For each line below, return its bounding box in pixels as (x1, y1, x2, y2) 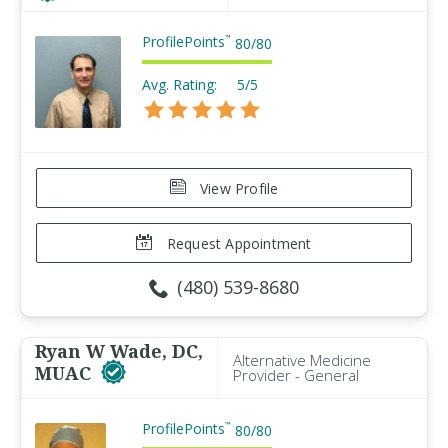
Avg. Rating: (142, 75, 217, 94)
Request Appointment (162, 234, 312, 253)
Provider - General (233, 365, 359, 385)
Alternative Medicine (233, 350, 371, 370)
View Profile (195, 179, 279, 198)
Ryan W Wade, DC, (35, 339, 203, 363)
